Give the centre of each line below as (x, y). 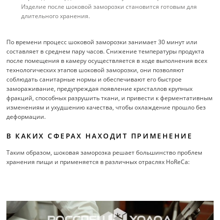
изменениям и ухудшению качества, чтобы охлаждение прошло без (106, 108)
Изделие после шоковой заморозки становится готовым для (109, 7)
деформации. (26, 117)
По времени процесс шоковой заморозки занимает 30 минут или (102, 42)
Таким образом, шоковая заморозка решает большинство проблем (104, 153)
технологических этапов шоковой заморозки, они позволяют (95, 70)
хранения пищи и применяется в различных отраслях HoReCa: (98, 162)
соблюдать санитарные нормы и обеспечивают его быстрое (94, 80)
